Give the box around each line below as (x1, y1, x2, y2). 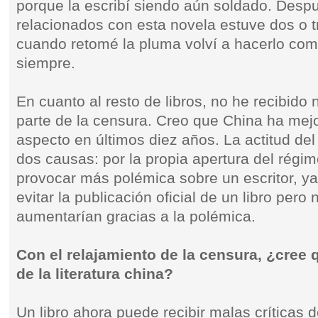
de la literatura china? (16, 265, 174, 283)
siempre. (16, 55, 76, 72)
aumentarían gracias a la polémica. (16, 208, 256, 225)
